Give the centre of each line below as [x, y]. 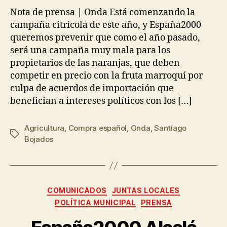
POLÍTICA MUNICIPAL [95, 202]
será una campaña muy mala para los [90, 51]
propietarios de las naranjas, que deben [95, 63]
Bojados [39, 139]
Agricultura [45, 128]
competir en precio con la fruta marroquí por [106, 76]
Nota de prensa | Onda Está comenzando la [103, 13]
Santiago [171, 128]
